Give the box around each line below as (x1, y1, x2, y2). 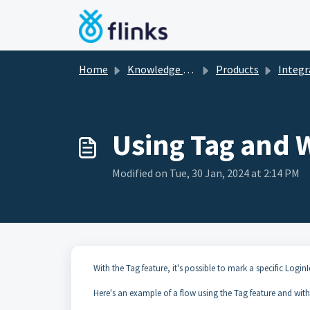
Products (216, 62, 259, 76)
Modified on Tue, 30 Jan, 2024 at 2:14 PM (112, 166, 300, 180)
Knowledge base (127, 62, 183, 76)
